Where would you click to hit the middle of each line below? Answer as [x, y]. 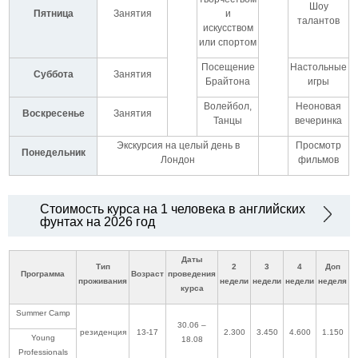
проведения [192, 273]
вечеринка [318, 120]
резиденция [103, 332]
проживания [103, 280]
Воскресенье [53, 113]
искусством [228, 28]
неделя [332, 280]
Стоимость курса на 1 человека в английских [173, 209]
